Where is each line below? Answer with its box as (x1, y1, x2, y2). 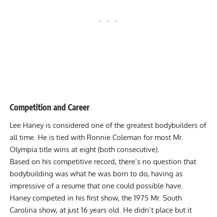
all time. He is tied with (10, 133, 87, 142)
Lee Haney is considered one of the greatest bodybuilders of (10, 121, 206, 130)
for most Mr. (141, 133, 183, 142)
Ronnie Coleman (87, 133, 141, 142)
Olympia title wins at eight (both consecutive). (10, 145, 159, 154)
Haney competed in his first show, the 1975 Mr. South (10, 193, 182, 202)
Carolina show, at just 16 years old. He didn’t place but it (10, 205, 192, 215)
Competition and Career (10, 101, 90, 112)
